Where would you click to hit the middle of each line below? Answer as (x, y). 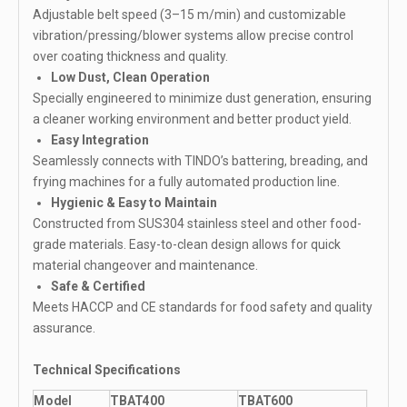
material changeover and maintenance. (145, 266)
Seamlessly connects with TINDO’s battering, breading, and (200, 161)
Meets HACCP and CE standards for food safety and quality (203, 308)
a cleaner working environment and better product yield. (192, 119)
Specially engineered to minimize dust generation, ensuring (202, 99)
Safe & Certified (98, 287)
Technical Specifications (107, 370)
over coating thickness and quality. (130, 57)
